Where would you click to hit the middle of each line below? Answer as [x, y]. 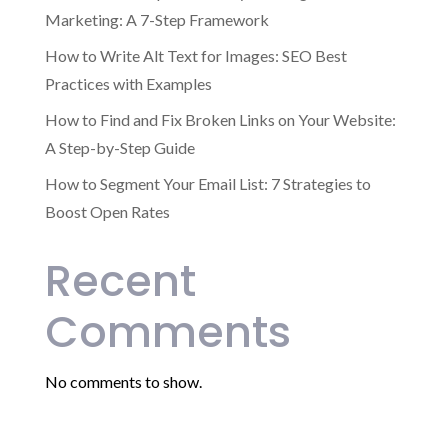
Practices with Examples [128, 83]
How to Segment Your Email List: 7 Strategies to [207, 183]
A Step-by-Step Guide [119, 147]
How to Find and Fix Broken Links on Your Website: [220, 119]
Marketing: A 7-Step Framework [156, 19]
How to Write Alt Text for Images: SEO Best [195, 55]
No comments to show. [123, 381]
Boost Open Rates [107, 211]
